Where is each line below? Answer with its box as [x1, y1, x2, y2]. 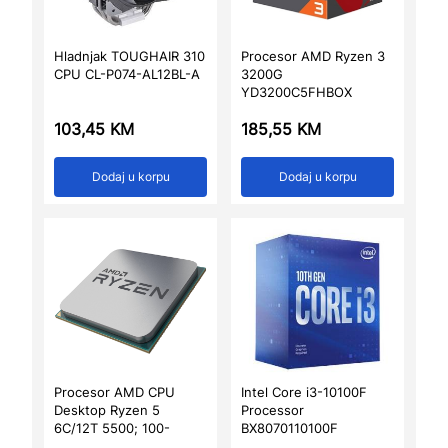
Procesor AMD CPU [54, 384, 175, 400]
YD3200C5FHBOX [241, 84, 352, 100]
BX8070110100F [241, 420, 338, 436]
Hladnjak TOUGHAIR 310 [54, 48, 205, 64]
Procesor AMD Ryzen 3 [241, 48, 385, 64]
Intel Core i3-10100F [241, 384, 367, 400]
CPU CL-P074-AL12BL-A [54, 66, 200, 82]
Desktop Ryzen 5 [54, 402, 160, 418]
